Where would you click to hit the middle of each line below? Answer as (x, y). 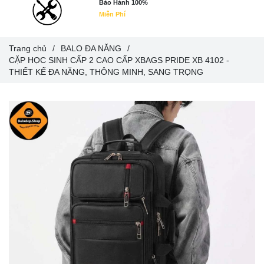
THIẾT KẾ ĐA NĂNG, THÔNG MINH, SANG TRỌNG (106, 72)
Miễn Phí (113, 14)
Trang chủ (28, 48)
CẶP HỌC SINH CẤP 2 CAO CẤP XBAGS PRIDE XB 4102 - (119, 60)
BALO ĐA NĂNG (91, 48)
